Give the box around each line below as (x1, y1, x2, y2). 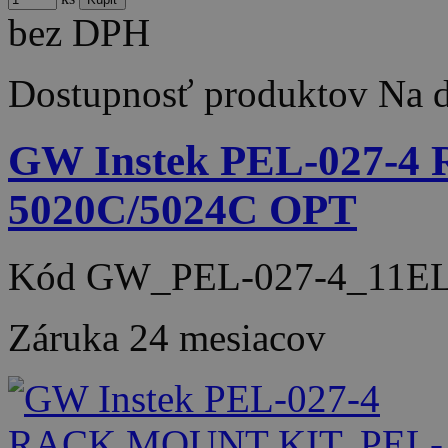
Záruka (8, 316, 129, 360)
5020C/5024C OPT (8, 186, 357, 234)
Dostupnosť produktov (8, 72, 368, 116)
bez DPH (8, 11, 150, 55)
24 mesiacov (129, 316, 326, 360)
